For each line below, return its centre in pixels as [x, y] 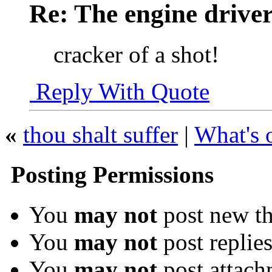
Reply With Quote [120, 91]
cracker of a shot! [139, 54]
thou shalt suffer [100, 134]
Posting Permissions [109, 174]
